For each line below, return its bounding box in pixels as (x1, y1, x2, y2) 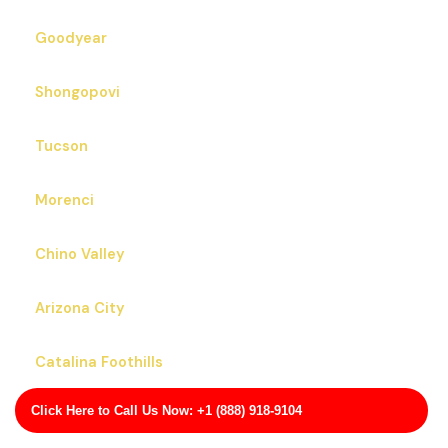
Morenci (35, 191, 94, 211)
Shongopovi (35, 83, 120, 103)
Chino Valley (35, 245, 125, 265)
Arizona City (35, 299, 125, 319)
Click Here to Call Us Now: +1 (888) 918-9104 (31, 403, 302, 418)
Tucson (35, 137, 88, 157)
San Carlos (35, 407, 113, 427)
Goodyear (35, 29, 107, 49)
